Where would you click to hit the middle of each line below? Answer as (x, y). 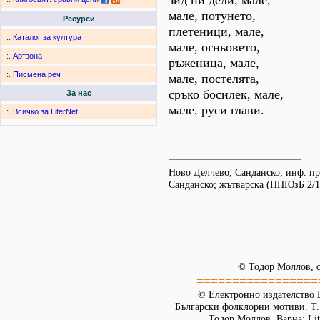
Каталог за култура (47, 37)
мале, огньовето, (214, 47)
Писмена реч (37, 75)
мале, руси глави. (216, 110)
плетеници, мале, (216, 31)
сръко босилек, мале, (226, 94)
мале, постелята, (214, 79)
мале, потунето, (212, 16)
